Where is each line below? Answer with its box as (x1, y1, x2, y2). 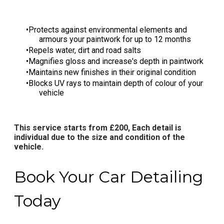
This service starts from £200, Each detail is (14, 123, 181, 133)
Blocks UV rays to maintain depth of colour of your (28, 78, 203, 88)
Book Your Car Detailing (14, 166, 203, 186)
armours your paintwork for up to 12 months (39, 34, 191, 44)
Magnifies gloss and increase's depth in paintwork (28, 56, 203, 66)
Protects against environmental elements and (28, 25, 187, 35)
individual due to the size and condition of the (14, 132, 185, 142)
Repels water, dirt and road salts (28, 45, 141, 55)
